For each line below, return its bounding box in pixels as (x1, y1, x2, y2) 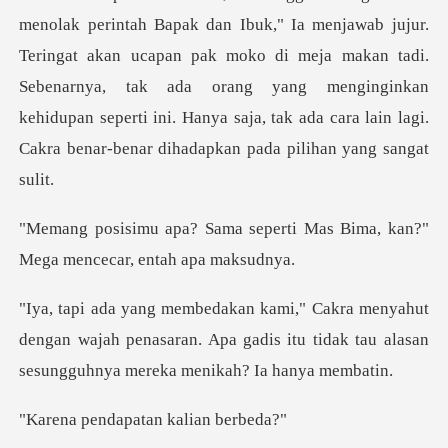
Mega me (19, 250, 85, 270)
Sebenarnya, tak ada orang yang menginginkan (19, 77, 429, 97)
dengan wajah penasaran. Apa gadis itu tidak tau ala (19, 330, 405, 350)
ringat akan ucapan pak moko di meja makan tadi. (36, 46, 429, 66)
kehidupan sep (19, 108, 124, 128)
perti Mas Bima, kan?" (264, 219, 429, 239)
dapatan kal (107, 410, 190, 430)
